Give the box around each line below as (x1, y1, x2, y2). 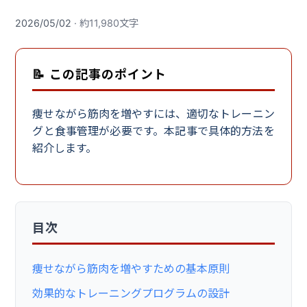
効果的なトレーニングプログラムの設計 (32, 286, 230, 301)
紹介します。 (32, 141, 97, 156)
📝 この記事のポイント (32, 67, 167, 82)
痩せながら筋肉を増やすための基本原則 (32, 262, 230, 276)
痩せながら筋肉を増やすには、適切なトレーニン (32, 107, 275, 121)
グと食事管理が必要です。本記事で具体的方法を (32, 124, 275, 138)
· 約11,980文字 (71, 17, 139, 29)
